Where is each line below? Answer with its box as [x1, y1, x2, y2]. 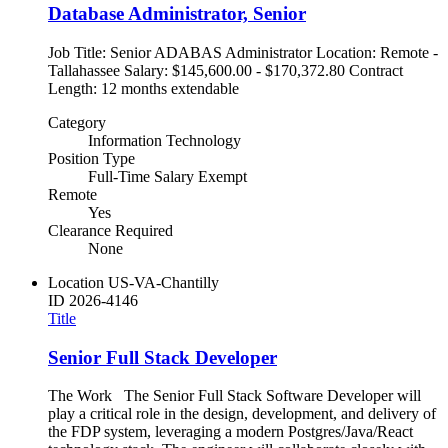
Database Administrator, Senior [48, 3, 306, 25]
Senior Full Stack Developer [48, 346, 277, 368]
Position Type [48, 150, 135, 167]
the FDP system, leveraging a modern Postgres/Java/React [48, 423, 413, 441]
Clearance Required [48, 222, 173, 239]
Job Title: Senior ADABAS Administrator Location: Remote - [48, 44, 438, 61]
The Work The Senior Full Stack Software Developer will [48, 387, 421, 405]
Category [48, 114, 106, 131]
